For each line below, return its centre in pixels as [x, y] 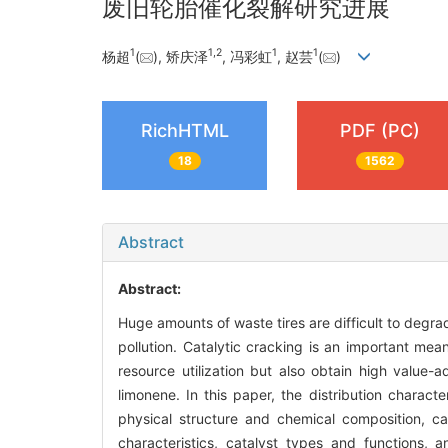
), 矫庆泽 [180, 56]
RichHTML [184, 130]
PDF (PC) [379, 130]
